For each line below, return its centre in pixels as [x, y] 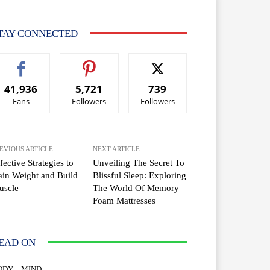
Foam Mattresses [124, 200]
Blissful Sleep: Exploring [140, 175]
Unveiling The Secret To [139, 162]
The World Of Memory [136, 188]
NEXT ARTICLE [117, 149]
